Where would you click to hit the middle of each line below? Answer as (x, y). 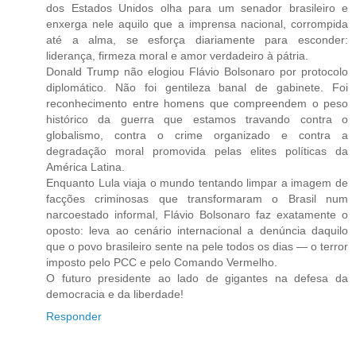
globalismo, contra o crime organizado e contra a (197, 135)
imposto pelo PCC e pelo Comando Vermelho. (162, 262)
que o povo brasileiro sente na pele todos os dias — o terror (197, 246)
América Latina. (85, 166)
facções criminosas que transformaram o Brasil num (197, 198)
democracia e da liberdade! (115, 294)
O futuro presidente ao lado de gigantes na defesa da (197, 278)
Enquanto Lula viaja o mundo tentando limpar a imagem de (197, 182)
